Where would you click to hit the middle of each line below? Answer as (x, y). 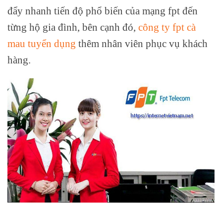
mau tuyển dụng (42, 44)
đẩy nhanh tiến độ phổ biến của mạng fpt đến (103, 11)
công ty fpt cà (167, 27)
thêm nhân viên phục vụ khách (142, 44)
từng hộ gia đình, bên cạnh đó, (73, 27)
